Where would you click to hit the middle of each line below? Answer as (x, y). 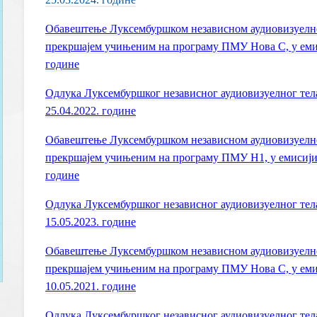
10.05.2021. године (91, 286)
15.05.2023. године (91, 222)
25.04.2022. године (91, 111)
